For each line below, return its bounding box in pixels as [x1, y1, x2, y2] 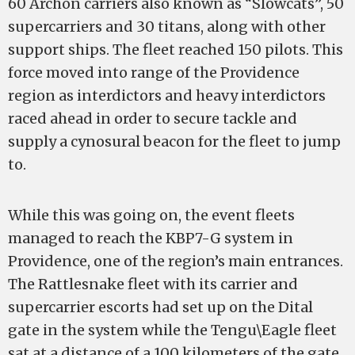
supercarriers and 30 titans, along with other [8, 17, 326, 36]
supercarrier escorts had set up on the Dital [8, 298, 313, 316]
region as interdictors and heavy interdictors [8, 86, 326, 105]
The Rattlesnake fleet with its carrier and [8, 275, 298, 293]
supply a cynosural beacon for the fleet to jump [8, 132, 341, 151]
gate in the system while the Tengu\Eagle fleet [8, 321, 337, 339]
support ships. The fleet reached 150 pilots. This [8, 40, 343, 59]
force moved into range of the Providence [8, 63, 300, 82]
